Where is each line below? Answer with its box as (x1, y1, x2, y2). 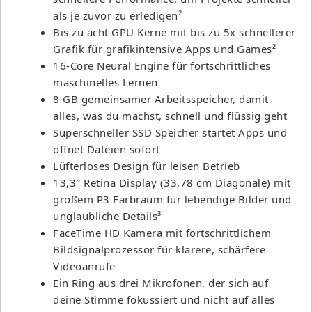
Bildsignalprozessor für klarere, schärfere (53, 242, 265, 256)
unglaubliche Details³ (53, 208, 162, 223)
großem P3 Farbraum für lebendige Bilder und (53, 192, 292, 206)
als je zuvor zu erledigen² (53, 8, 182, 22)
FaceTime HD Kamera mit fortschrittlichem (53, 225, 271, 240)
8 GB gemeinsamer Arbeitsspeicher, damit (53, 91, 269, 106)
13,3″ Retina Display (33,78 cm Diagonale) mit (53, 175, 291, 189)
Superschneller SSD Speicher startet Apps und (53, 125, 287, 139)
